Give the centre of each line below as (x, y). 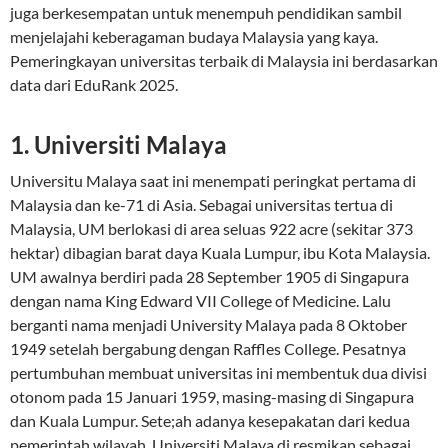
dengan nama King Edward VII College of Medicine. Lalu (200, 300)
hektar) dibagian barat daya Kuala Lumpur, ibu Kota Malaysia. (220, 252)
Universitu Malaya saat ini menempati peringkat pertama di (213, 180)
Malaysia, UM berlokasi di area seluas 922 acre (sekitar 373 (211, 228)
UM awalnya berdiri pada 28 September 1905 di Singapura (209, 276)
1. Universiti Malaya (118, 144)
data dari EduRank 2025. (94, 84)
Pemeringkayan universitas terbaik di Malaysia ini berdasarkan (224, 60)
